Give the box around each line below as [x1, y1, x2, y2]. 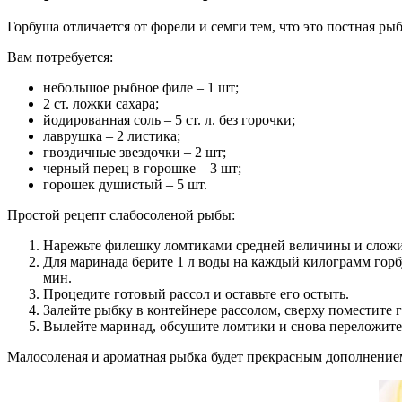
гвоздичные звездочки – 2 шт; [43, 144, 226, 161]
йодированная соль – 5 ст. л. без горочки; [43, 112, 295, 128]
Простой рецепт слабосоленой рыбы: [7, 207, 235, 223]
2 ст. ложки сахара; [43, 96, 159, 112]
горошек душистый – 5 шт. [43, 177, 207, 193]
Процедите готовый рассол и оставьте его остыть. [43, 286, 349, 302]
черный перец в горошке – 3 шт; [43, 161, 241, 177]
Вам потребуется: [7, 49, 113, 66]
